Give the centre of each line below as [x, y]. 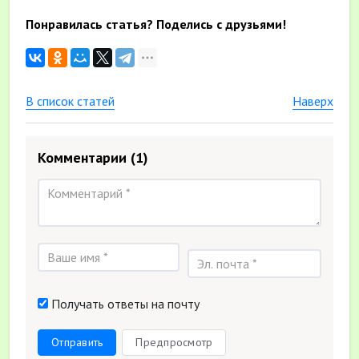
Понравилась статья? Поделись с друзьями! [156, 24]
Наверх [313, 101]
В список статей [70, 101]
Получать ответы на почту [124, 304]
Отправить [77, 342]
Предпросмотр [174, 342]
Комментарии [84, 157]
